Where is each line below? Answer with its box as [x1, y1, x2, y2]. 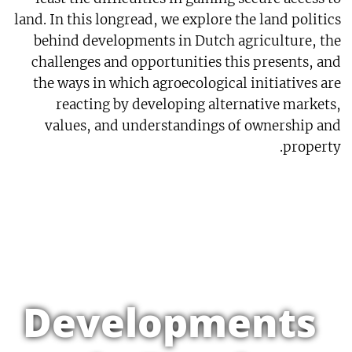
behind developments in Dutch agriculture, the [34, 32, 342, 50]
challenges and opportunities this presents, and [31, 53, 342, 71]
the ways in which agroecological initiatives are [33, 75, 342, 93]
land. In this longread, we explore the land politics [14, 11, 342, 29]
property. [283, 138, 342, 156]
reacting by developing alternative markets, [56, 96, 342, 114]
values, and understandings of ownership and [45, 117, 342, 135]
